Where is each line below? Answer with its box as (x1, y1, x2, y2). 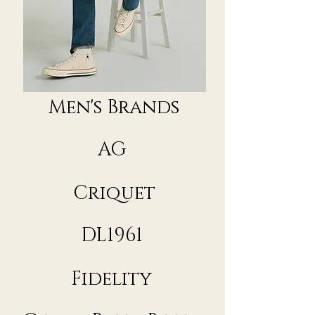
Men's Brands (49, 95, 179, 121)
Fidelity (71, 266, 157, 292)
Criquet (72, 181, 155, 207)
